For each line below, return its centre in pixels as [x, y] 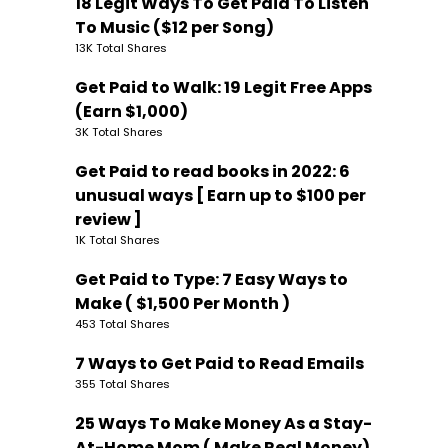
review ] [108, 219]
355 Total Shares [122, 383]
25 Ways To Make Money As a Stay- [223, 423]
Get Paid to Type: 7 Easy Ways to [211, 279]
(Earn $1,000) [131, 111]
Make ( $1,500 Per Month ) [182, 303]
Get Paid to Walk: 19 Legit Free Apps [223, 87]
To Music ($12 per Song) [174, 27]
